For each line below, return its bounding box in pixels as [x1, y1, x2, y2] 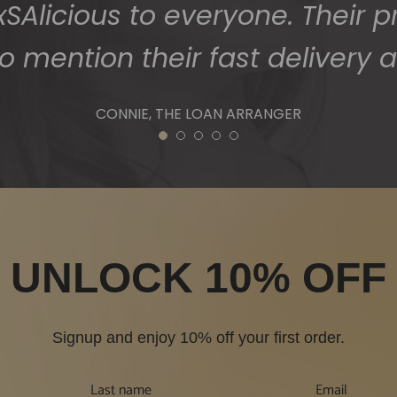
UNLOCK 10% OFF [11, 254, 386, 301]
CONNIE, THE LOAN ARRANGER [96, 104, 301, 124]
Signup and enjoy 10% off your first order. [52, 329, 345, 346]
